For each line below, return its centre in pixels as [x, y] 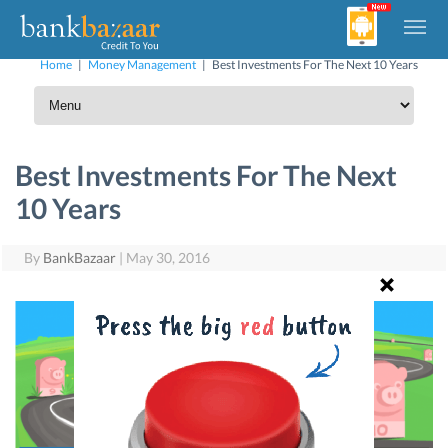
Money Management [142, 64]
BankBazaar [80, 257]
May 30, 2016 [168, 257]
